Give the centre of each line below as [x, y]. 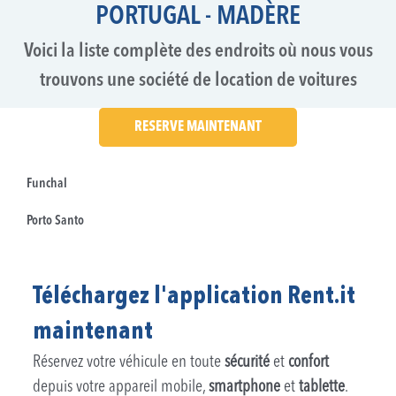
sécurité [247, 363]
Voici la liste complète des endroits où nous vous [198, 52]
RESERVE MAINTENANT [198, 127]
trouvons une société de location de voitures [198, 81]
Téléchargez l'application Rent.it [194, 297]
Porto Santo [55, 222]
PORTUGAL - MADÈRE [198, 17]
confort [309, 363]
